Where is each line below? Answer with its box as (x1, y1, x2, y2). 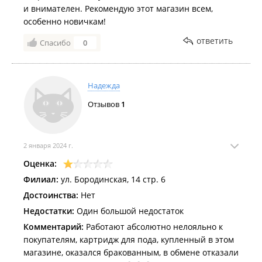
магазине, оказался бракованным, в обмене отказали (23, 247, 239, 258)
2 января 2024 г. (23, 141, 73, 150)
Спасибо (40, 37, 71, 48)
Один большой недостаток (74, 205, 184, 216)
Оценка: (23, 158, 57, 169)
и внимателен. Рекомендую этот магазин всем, (23, 3, 213, 14)
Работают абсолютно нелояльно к (84, 221, 223, 232)
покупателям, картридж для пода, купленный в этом (23, 234, 234, 245)
